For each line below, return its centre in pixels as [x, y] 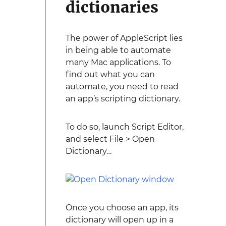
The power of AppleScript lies [124, 38]
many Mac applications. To [118, 62]
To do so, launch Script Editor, [124, 127]
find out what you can [110, 74]
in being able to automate [118, 50]
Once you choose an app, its [122, 208]
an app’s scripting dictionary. [123, 99]
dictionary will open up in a [119, 220]
